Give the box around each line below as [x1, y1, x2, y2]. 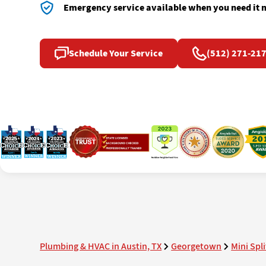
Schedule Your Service [69, 46, 163, 60]
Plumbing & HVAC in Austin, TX [40, 239, 162, 253]
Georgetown [171, 239, 222, 253]
